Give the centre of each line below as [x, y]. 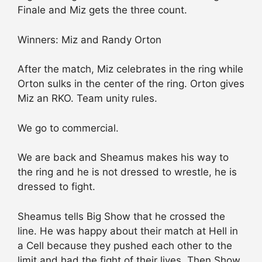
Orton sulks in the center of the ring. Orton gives [131, 84]
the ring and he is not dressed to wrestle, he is [127, 172]
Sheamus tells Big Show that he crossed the [121, 216]
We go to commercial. [68, 128]
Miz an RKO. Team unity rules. [87, 99]
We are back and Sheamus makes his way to [123, 158]
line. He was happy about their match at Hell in [128, 231]
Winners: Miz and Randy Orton [89, 39]
